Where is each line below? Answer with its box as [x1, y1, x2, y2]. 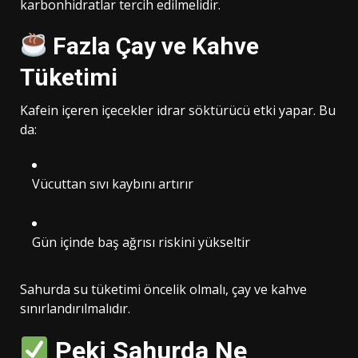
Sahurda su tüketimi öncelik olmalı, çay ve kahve [20, 280, 307, 298]
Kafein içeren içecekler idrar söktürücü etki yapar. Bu [20, 101, 336, 119]
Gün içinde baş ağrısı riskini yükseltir [32, 233, 250, 251]
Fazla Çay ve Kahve [47, 31, 260, 60]
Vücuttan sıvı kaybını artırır [32, 174, 193, 193]
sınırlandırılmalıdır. [20, 299, 130, 317]
